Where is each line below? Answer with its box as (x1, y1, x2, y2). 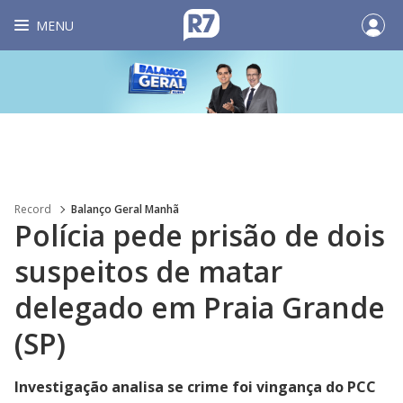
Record (14, 201, 51, 217)
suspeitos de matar (14, 252, 282, 291)
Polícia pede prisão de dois (14, 216, 385, 255)
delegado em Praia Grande (14, 288, 385, 327)
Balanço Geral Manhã (71, 201, 179, 217)
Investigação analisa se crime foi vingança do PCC (14, 377, 376, 397)
